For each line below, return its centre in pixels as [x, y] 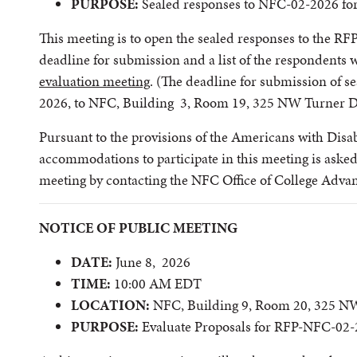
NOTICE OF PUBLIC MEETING [138, 228]
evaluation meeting [94, 81]
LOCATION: [110, 305]
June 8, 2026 [151, 262]
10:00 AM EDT [156, 283]
